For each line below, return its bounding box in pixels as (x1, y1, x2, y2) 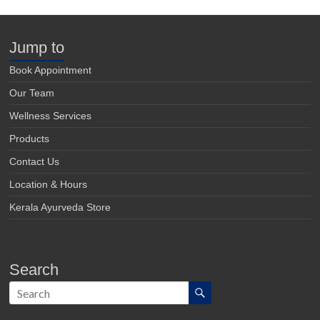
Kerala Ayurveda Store (9, 201, 111, 213)
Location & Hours (9, 179, 88, 190)
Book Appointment (9, 64, 92, 76)
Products (9, 133, 50, 144)
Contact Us (9, 156, 60, 167)
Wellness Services (9, 110, 92, 121)
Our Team (9, 87, 55, 99)
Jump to (9, 39, 65, 56)
